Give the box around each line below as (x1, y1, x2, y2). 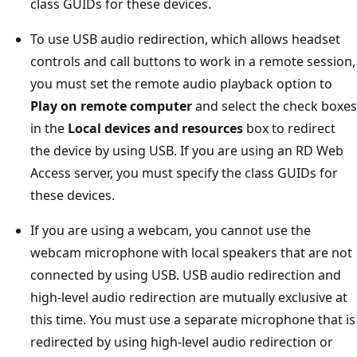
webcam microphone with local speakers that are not (30, 243, 352, 261)
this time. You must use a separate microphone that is (30, 310, 355, 328)
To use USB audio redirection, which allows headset (30, 29, 340, 48)
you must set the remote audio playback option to (30, 74, 332, 92)
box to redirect (243, 119, 335, 137)
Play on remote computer (30, 96, 192, 115)
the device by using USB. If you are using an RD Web (30, 141, 343, 159)
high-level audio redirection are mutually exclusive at (30, 288, 347, 306)
